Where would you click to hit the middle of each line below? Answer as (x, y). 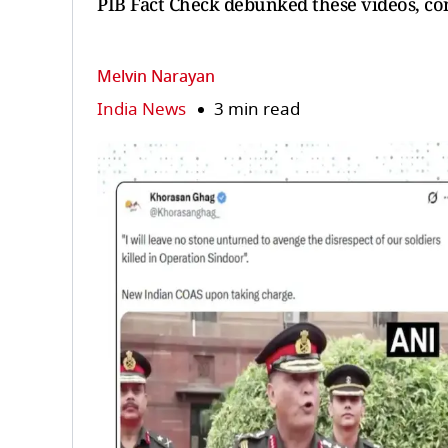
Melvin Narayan (156, 77)
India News (141, 109)
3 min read (257, 109)
